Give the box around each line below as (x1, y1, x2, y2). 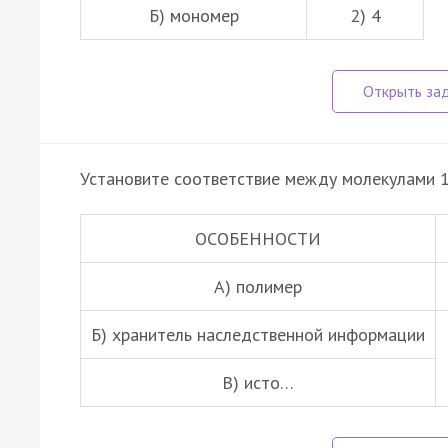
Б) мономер (148, 3, 239, 27)
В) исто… (222, 370, 294, 394)
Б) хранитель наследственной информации (91, 322, 425, 346)
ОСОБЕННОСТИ (195, 226, 321, 250)
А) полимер (214, 274, 302, 298)
